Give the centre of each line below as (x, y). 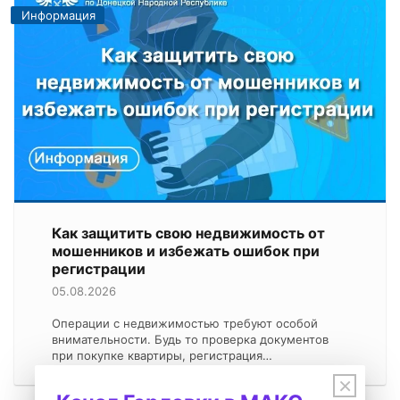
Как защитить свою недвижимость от (188, 233)
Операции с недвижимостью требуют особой (184, 324)
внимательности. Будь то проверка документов (190, 340)
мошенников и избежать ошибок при (185, 251)
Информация (58, 15)
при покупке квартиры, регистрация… (162, 356)
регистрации (98, 269)
